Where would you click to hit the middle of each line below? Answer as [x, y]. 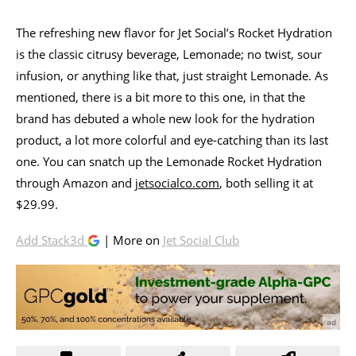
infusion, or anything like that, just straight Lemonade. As [172, 75]
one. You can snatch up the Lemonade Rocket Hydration [169, 161]
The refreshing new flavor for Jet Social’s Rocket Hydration [174, 32]
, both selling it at [266, 182]
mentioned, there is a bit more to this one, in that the [161, 97]
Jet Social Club [201, 240]
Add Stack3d [52, 240]
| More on [132, 240]
